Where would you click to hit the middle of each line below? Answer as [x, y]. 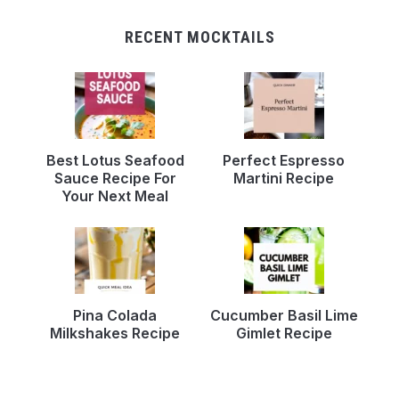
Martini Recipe [284, 178]
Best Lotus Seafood [115, 160]
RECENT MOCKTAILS [199, 37]
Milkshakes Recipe [115, 333]
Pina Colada [115, 315]
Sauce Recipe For [115, 178]
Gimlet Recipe [284, 333]
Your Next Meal [115, 195]
